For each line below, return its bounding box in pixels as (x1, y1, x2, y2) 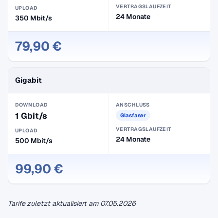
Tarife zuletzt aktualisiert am (8, 199, 100, 208)
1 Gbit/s (15, 110, 48, 121)
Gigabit (15, 75, 42, 85)
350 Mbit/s (15, 14, 53, 22)
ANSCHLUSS (116, 101, 150, 108)
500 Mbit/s (15, 136, 53, 145)
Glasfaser (120, 112, 146, 119)
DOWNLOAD (15, 101, 48, 108)
